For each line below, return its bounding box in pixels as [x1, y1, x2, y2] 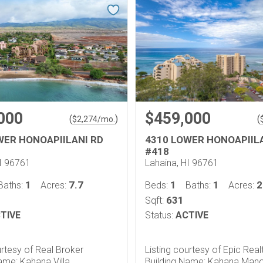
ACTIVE [176, 210, 208, 221]
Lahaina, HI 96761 [145, 157, 218, 168]
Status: [145, 210, 173, 221]
